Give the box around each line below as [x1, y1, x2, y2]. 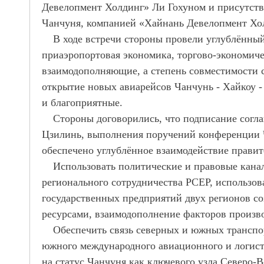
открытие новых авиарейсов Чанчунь [42, 81, 216, 93]
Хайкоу [223, 81, 259, 93]
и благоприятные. [42, 97, 123, 108]
